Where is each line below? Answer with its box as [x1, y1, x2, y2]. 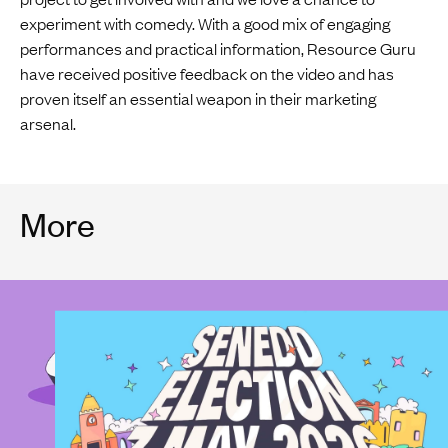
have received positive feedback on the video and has [20, 61, 394, 84]
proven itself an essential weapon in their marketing [20, 86, 376, 109]
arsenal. [20, 111, 76, 134]
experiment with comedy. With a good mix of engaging [20, 11, 390, 34]
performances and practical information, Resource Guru [20, 36, 416, 59]
